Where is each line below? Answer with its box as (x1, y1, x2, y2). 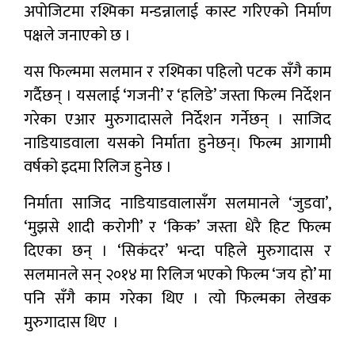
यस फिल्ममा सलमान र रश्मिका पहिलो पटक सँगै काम (24, 58, 331, 86)
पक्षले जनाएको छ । (24, 21, 131, 49)
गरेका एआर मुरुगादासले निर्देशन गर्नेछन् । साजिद (24, 105, 331, 133)
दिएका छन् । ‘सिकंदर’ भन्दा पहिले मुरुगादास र (24, 237, 331, 265)
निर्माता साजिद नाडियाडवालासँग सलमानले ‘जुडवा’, (24, 189, 331, 217)
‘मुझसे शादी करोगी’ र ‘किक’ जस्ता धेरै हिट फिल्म (24, 213, 331, 241)
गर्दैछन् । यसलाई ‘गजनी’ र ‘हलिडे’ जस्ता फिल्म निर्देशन (24, 82, 331, 109)
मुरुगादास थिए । (24, 308, 122, 336)
